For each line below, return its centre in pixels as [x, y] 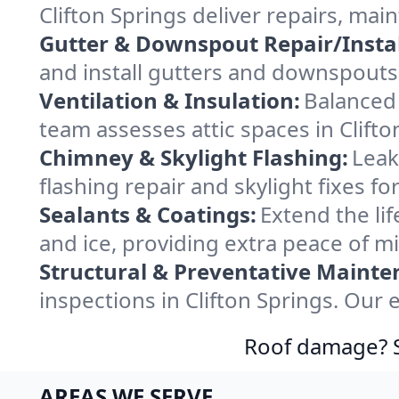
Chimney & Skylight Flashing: [194, 157]
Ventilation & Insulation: [170, 100]
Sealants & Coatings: [148, 214]
